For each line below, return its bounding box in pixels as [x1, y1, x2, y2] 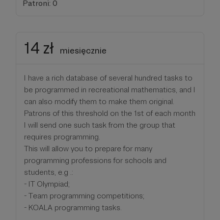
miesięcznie [60, 45, 107, 55]
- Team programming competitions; [24, 191, 144, 200]
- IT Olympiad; [24, 179, 70, 189]
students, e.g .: [24, 167, 73, 177]
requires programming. [24, 132, 100, 141]
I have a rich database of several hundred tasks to [24, 73, 192, 82]
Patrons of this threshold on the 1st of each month [24, 108, 195, 118]
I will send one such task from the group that [24, 120, 175, 130]
